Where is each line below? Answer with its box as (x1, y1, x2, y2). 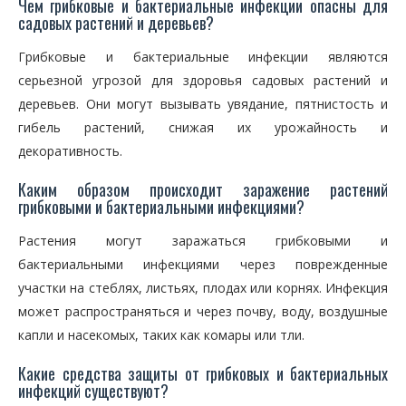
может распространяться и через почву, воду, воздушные (18, 303, 388, 320)
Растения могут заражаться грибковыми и (18, 232, 388, 249)
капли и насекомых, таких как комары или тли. (18, 326, 304, 343)
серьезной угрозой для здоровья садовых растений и (18, 72, 388, 89)
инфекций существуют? (18, 379, 169, 402)
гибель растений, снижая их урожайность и (18, 119, 388, 136)
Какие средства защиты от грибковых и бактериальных (18, 362, 388, 385)
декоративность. (18, 142, 122, 159)
